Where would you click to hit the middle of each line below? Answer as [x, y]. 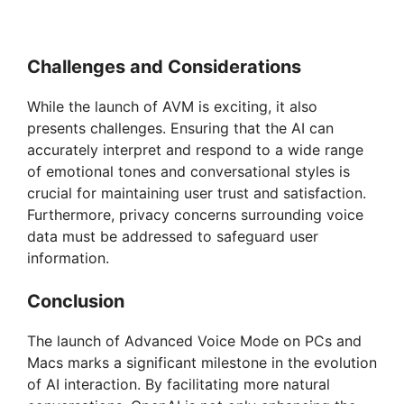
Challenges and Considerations [164, 67]
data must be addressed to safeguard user [173, 237]
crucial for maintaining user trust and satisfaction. [197, 193]
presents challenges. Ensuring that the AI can [180, 129]
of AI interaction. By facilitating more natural [179, 385]
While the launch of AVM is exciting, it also [172, 107]
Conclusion [76, 302]
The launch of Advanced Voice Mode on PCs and [194, 341]
